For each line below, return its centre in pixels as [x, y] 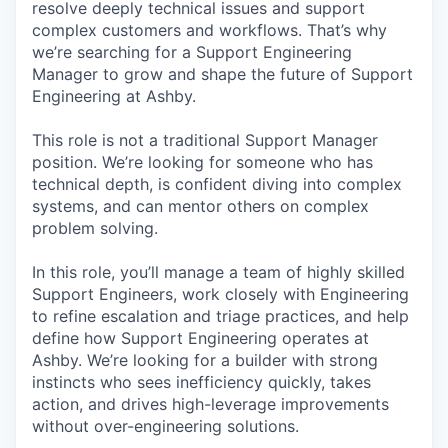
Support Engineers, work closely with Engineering [220, 294]
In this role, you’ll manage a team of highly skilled [218, 272]
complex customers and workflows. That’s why [209, 30]
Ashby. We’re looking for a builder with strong [205, 360]
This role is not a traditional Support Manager [205, 140]
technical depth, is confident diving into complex [217, 184]
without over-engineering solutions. [165, 426]
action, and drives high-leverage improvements [210, 404]
